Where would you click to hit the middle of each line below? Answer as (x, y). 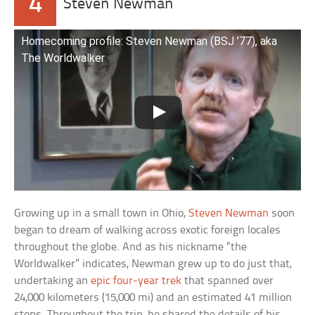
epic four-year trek (136, 281)
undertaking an (53, 281)
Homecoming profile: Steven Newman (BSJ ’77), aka (149, 41)
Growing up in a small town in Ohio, (102, 214)
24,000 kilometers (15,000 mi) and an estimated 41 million (153, 298)
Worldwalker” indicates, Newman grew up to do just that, (153, 264)
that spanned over (228, 281)
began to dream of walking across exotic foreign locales (148, 231)
